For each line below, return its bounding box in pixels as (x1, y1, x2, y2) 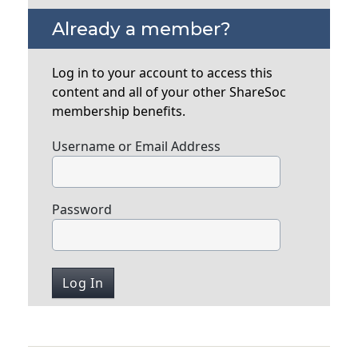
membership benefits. (52, 102, 186, 121)
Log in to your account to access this (52, 64, 273, 82)
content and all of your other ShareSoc (52, 83, 287, 101)
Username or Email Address (52, 137, 221, 156)
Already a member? (52, 18, 232, 41)
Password (52, 201, 113, 219)
